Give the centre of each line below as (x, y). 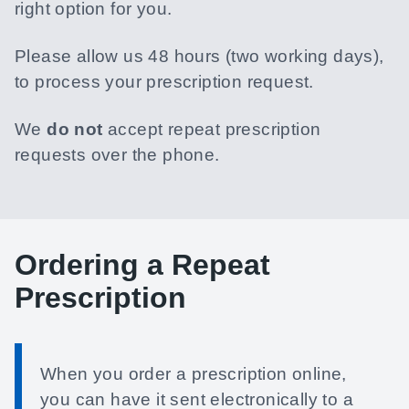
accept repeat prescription (212, 129)
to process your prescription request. (164, 82)
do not (75, 129)
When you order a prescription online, (194, 374)
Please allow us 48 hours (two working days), (199, 56)
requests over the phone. (117, 155)
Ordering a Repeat (142, 265)
